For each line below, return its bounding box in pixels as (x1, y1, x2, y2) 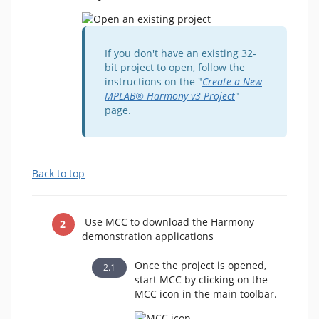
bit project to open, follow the (105, 61, 245, 74)
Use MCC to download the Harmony (82, 215, 254, 229)
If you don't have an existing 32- (105, 46, 256, 60)
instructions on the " (105, 75, 202, 88)
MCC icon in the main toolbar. (134, 287, 277, 300)
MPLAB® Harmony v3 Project (105, 89, 235, 103)
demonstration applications (82, 229, 216, 243)
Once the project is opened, (134, 258, 266, 272)
